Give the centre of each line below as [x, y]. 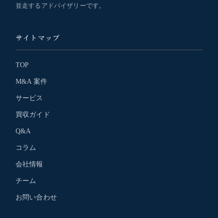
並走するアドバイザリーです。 [61, 5]
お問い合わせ [36, 197]
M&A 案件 [31, 81]
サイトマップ [38, 37]
